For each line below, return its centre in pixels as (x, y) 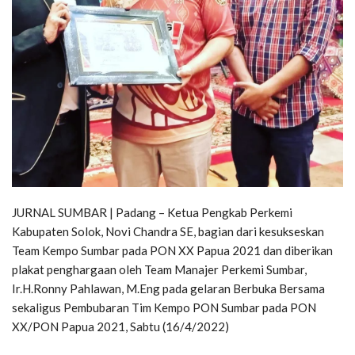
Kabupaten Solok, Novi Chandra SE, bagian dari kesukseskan (168, 231)
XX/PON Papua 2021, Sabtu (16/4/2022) (120, 326)
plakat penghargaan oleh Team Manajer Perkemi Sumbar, (159, 269)
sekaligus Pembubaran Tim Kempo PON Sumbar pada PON (164, 307)
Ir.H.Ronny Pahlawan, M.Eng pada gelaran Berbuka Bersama (168, 288)
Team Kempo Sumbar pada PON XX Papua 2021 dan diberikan (172, 250)
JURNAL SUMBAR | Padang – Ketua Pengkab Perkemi (152, 212)
